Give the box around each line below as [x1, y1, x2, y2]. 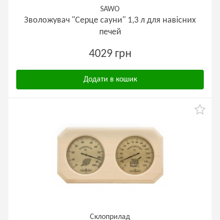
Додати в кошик [83, 76, 137, 83]
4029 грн [88, 48, 132, 60]
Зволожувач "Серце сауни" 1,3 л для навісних [24, 16, 196, 25]
